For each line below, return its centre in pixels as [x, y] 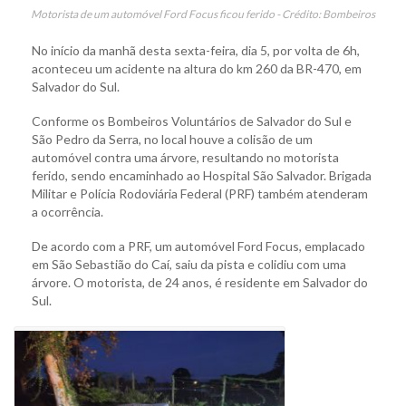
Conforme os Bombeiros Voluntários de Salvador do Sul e [192, 121]
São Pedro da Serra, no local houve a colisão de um [172, 140]
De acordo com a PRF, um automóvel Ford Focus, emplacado [198, 246]
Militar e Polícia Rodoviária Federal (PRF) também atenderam [200, 194]
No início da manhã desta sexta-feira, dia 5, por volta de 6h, [196, 51]
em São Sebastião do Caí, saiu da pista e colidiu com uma [189, 265]
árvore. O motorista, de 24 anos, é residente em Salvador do [200, 283]
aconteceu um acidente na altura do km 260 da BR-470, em [197, 69]
